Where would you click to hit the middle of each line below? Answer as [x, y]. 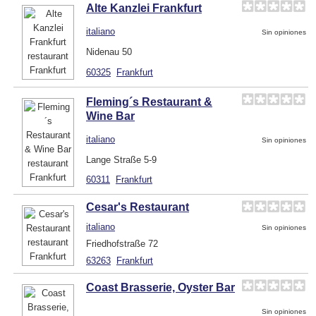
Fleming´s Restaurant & [149, 102]
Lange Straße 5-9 [121, 159]
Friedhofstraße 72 [122, 243]
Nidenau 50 [109, 51]
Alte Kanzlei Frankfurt [144, 8]
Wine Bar [110, 116]
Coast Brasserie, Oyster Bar [160, 287]
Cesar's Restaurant [138, 207]
